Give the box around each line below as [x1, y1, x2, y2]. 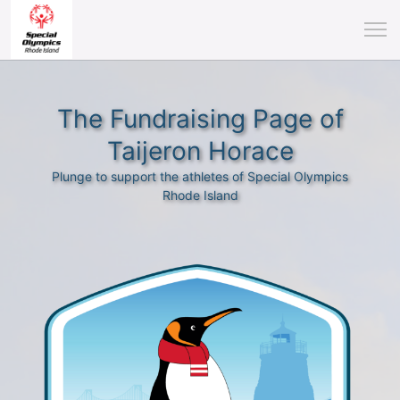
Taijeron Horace [106, 136, 294, 166]
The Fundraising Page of [56, 104, 344, 134]
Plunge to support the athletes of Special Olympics [52, 169, 348, 184]
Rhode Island [162, 187, 238, 203]
